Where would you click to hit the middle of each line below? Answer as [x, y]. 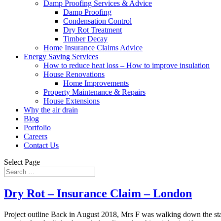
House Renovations [74, 74]
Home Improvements [96, 83]
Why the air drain [51, 110]
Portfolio [37, 128]
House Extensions [72, 101]
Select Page [22, 162]
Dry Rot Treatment [92, 30]
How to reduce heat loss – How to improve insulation [127, 65]
